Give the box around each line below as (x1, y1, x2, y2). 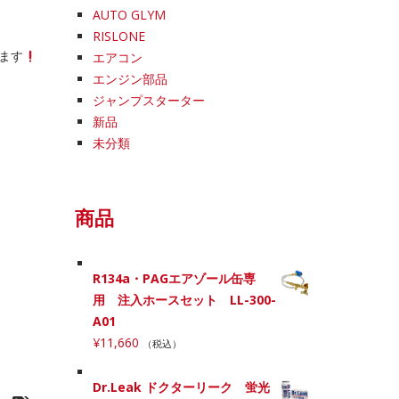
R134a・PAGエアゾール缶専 (92, 270, 256, 288)
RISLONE (92, 28, 145, 45)
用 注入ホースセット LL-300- (92, 291, 276, 309)
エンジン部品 (92, 70, 167, 88)
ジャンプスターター (92, 92, 205, 110)
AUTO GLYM (92, 6, 166, 24)
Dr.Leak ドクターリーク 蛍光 (92, 379, 270, 396)
